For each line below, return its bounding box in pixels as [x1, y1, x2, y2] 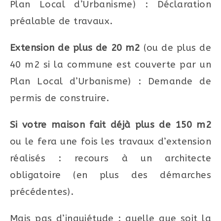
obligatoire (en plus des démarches [10, 169, 211, 181]
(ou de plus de [140, 42, 211, 53]
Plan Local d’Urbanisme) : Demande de [10, 75, 211, 87]
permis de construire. [10, 92, 110, 104]
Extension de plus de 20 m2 [10, 42, 140, 53]
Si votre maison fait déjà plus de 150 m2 [10, 119, 211, 130]
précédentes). [10, 186, 74, 197]
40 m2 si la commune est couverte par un [10, 59, 211, 70]
